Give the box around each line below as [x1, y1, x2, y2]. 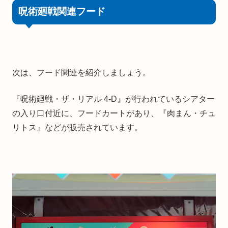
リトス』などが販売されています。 [12, 123, 142, 132]
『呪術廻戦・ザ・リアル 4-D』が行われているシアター [12, 94, 215, 103]
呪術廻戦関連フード [18, 6, 105, 17]
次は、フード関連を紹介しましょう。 [12, 68, 151, 77]
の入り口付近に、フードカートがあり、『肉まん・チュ [12, 108, 216, 118]
